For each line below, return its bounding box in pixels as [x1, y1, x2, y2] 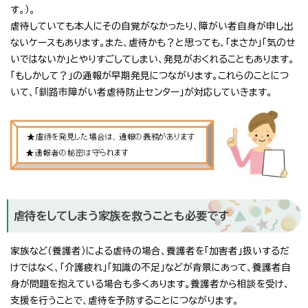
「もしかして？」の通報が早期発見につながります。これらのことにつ [10, 70, 289, 80]
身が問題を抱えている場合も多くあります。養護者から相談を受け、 [10, 278, 289, 289]
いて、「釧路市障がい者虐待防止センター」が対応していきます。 [10, 87, 272, 97]
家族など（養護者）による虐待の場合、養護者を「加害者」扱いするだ [10, 245, 289, 256]
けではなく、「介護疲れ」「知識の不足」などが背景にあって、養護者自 [10, 262, 291, 272]
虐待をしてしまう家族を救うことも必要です [14, 210, 229, 221]
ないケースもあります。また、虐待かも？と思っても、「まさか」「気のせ [10, 37, 295, 47]
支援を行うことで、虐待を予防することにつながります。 [10, 295, 239, 305]
